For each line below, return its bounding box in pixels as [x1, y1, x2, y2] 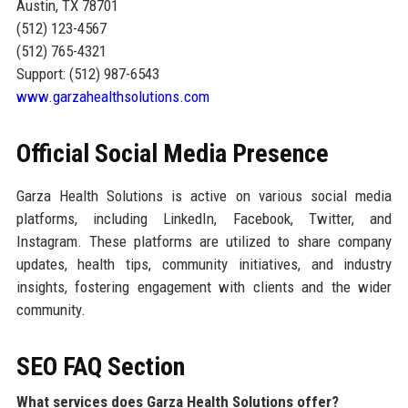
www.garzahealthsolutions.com [15, 87, 209, 106]
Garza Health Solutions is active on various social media [15, 186, 393, 205]
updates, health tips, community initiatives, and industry [15, 254, 393, 273]
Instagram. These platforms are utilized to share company [15, 231, 393, 250]
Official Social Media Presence [15, 138, 329, 168]
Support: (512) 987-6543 [15, 64, 159, 83]
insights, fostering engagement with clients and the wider [15, 277, 393, 296]
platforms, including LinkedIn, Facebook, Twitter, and [15, 209, 393, 228]
